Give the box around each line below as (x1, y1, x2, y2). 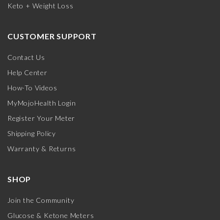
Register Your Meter (7, 113, 76, 122)
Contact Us (7, 53, 45, 61)
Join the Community (7, 195, 75, 204)
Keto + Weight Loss (7, 1, 74, 10)
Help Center (7, 68, 48, 77)
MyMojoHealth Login (7, 98, 76, 107)
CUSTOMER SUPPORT (7, 31, 97, 41)
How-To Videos (7, 83, 57, 92)
